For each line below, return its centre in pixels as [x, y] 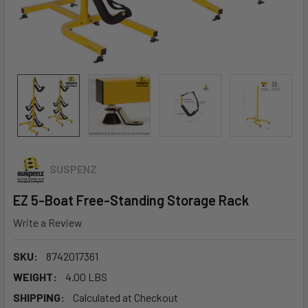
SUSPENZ [73, 169]
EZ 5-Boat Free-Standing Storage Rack [131, 200]
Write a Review [48, 222]
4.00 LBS [86, 276]
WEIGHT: [35, 276]
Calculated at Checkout [125, 297]
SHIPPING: [39, 297]
